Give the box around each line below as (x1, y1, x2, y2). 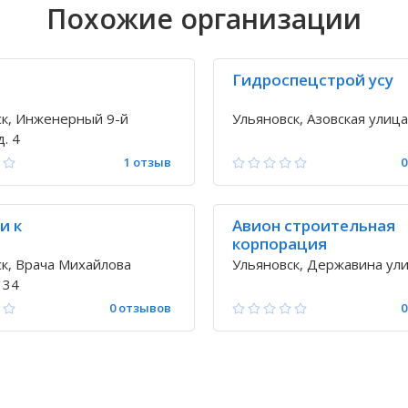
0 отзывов (109, 300, 171, 316)
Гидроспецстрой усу (232, 69, 393, 90)
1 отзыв (124, 154, 171, 170)
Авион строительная (232, 215, 395, 236)
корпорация (232, 233, 327, 254)
